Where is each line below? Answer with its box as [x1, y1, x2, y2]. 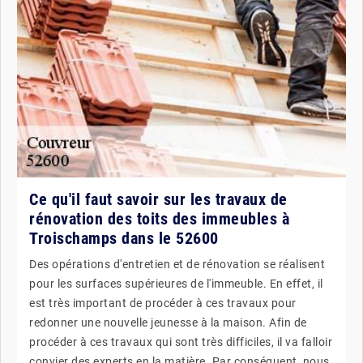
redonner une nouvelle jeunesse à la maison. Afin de [29, 315, 307, 329]
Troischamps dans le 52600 [29, 228, 219, 248]
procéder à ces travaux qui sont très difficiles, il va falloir [29, 335, 332, 348]
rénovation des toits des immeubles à [29, 208, 289, 228]
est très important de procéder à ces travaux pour [29, 296, 297, 310]
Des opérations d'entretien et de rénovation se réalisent [29, 257, 325, 271]
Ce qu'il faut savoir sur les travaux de [29, 189, 288, 209]
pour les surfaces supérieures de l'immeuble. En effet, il [29, 276, 323, 290]
